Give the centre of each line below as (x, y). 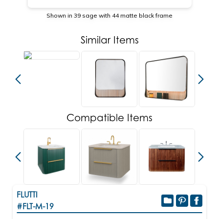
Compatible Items (109, 118)
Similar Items (109, 40)
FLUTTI (27, 195)
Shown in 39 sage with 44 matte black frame (109, 15)
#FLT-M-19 (35, 206)
